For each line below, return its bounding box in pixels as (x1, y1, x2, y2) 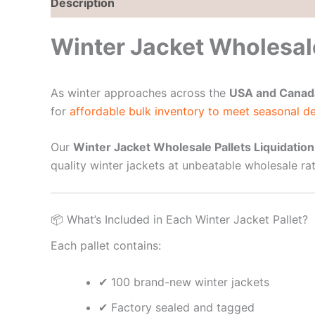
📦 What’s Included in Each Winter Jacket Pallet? (51, 212, 308, 226)
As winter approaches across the (51, 85, 229, 100)
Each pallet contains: (51, 238, 161, 253)
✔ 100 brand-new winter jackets (98, 274, 269, 289)
